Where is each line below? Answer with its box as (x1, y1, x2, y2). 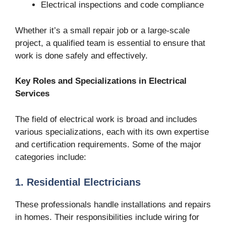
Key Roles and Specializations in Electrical (15, 76, 187, 86)
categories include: (15, 152, 86, 162)
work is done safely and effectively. (15, 50, 148, 61)
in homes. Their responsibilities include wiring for (15, 212, 199, 222)
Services (15, 89, 49, 99)
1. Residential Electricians (15, 177, 141, 188)
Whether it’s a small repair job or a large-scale (15, 25, 190, 35)
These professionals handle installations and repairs (15, 200, 211, 210)
